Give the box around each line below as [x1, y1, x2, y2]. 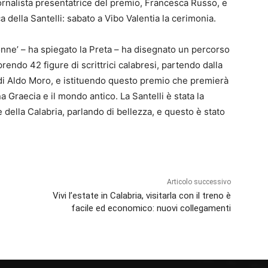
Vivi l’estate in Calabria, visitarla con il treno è [52, 190, 231, 202]
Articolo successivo [166, 178, 231, 187]
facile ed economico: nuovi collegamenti [71, 203, 231, 214]
